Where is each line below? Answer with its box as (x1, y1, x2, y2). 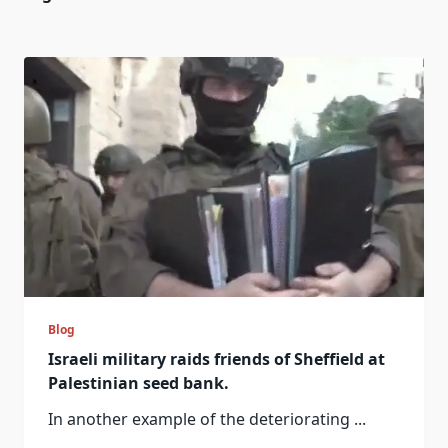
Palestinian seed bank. (48, 372, 229, 394)
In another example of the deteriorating (48, 408, 350, 430)
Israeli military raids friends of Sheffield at (48, 348, 385, 370)
